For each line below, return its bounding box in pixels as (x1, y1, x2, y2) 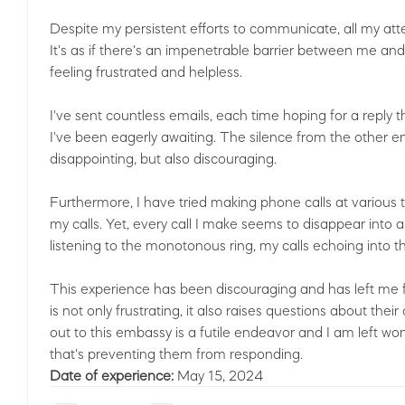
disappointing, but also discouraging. (50, 151, 277, 165)
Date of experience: (50, 368, 177, 382)
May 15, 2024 (177, 368, 263, 382)
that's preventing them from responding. (50, 346, 303, 361)
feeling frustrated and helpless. (50, 64, 242, 79)
